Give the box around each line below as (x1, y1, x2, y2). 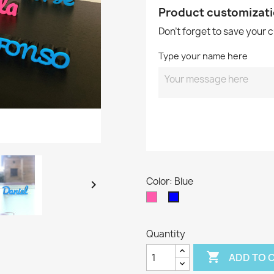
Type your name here (158, 50, 248, 62)
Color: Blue (146, 175, 193, 188)
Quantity (146, 228, 185, 241)
